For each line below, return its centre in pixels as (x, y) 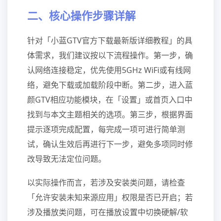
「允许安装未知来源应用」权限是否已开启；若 (110, 197)
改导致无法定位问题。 (67, 159)
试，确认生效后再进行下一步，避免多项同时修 (110, 144)
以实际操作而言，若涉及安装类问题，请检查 (106, 183)
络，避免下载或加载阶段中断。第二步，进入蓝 (110, 85)
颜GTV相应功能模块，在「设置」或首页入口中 (110, 100)
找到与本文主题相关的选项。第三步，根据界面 (110, 114)
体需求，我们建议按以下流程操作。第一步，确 (110, 55)
